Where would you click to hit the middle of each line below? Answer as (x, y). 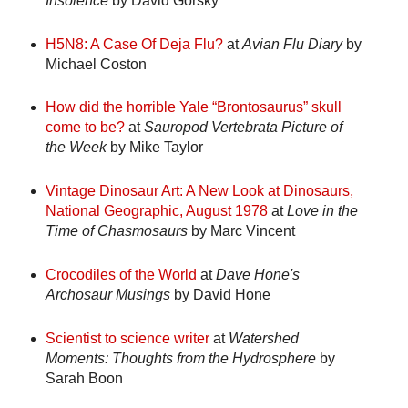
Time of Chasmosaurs (116, 231)
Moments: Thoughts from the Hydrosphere (180, 359)
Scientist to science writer (127, 339)
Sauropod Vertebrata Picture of (243, 127)
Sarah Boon (84, 379)
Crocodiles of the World (121, 275)
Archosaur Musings (107, 295)
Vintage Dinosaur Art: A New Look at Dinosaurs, (199, 191)
